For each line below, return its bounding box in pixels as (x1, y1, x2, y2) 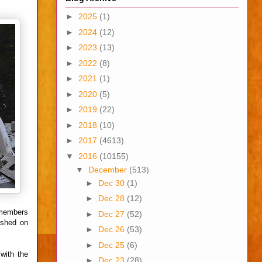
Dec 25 (98, 240, 127, 250)
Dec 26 (98, 225, 127, 235)
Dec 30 (98, 178, 127, 188)
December (88, 164, 129, 174)
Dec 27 (98, 209, 127, 219)
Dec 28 (98, 194, 127, 204)
